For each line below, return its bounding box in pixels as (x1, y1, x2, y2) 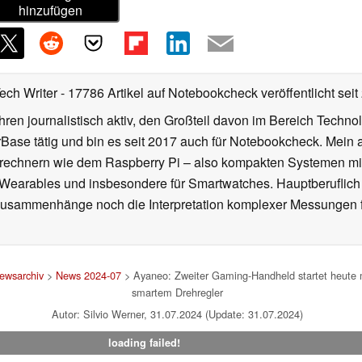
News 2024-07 (56, 267, 121, 284)
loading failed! (107, 335, 180, 351)
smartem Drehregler (131, 284, 223, 301)
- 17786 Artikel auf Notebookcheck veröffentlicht (61, 83, 335, 103)
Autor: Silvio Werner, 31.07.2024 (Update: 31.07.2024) (51, 306, 303, 322)
